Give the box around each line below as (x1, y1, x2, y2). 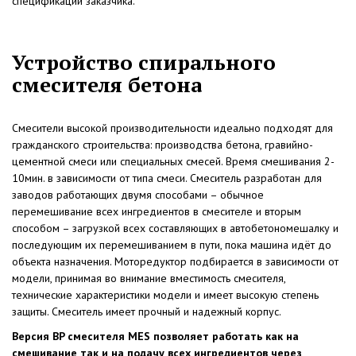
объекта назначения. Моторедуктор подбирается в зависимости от (12, 253, 339, 269)
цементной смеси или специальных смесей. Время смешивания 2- (12, 153, 335, 168)
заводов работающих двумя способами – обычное (12, 187, 264, 202)
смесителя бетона (12, 70, 202, 98)
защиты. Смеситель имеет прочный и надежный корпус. (12, 304, 281, 319)
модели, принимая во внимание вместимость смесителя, (12, 270, 285, 285)
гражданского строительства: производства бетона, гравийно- (12, 137, 313, 152)
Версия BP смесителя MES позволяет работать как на (12, 328, 299, 343)
